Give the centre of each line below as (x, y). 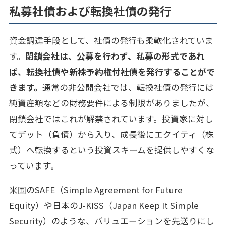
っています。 (34, 166)
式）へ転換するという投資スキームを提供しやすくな (111, 150)
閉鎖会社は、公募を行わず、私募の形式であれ (115, 56)
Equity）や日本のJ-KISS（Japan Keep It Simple (104, 205)
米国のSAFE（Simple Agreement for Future (96, 189)
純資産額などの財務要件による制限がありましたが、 (111, 103)
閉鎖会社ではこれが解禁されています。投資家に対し (111, 119)
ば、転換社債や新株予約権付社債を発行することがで (112, 72)
